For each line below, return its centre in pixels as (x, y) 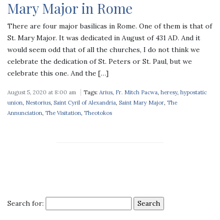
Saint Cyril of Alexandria (85, 102)
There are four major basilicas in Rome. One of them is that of (110, 26)
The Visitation (63, 113)
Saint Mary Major (141, 102)
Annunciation (25, 113)
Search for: (26, 203)
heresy (169, 92)
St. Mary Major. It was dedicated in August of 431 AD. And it (104, 38)
